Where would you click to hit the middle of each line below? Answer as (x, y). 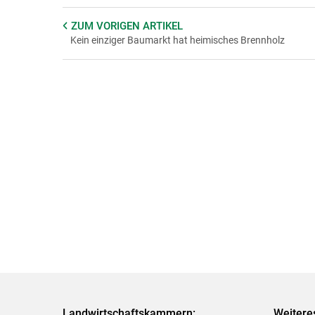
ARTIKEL (162, 26)
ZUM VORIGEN (107, 26)
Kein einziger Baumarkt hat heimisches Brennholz (177, 40)
